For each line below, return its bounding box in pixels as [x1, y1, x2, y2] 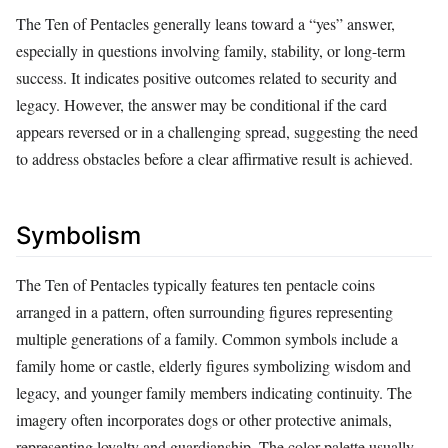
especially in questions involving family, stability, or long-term [16, 40, 405, 62]
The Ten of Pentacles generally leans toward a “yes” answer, [16, 13, 395, 35]
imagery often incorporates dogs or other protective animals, [16, 409, 392, 431]
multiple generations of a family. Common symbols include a [16, 328, 398, 350]
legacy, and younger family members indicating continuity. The [16, 382, 412, 404]
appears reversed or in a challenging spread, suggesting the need [16, 121, 418, 143]
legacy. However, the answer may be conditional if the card [16, 94, 387, 116]
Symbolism [16, 221, 141, 251]
